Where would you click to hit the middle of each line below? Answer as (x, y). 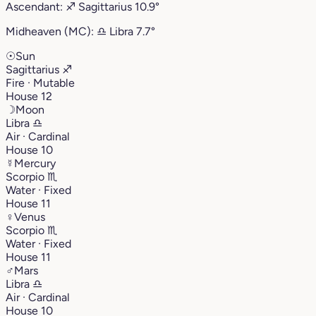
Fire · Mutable (40, 83)
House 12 (29, 96)
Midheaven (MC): (51, 31)
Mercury (35, 163)
